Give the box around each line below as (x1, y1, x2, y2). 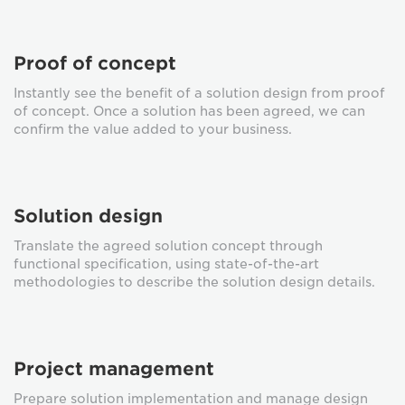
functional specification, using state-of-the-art (14, 257, 319, 271)
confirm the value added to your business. (14, 122, 292, 137)
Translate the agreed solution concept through (14, 239, 323, 253)
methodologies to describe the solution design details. (14, 275, 375, 289)
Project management (14, 358, 214, 380)
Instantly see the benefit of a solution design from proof (14, 86, 385, 100)
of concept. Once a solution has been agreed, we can (14, 104, 365, 118)
